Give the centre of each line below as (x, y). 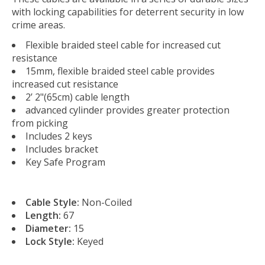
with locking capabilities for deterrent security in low (128, 12)
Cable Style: (52, 202)
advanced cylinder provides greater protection (127, 110)
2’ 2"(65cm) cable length (77, 97)
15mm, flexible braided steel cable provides (120, 71)
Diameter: (48, 228)
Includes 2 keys (59, 136)
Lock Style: (50, 241)
